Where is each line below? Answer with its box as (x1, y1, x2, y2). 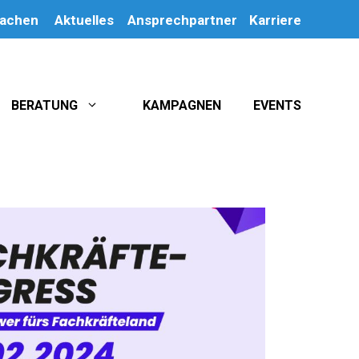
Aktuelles (54, 11, 114, 28)
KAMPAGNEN (143, 97, 221, 113)
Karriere (248, 11, 301, 28)
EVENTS (253, 97, 301, 113)
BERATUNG (11, 97, 78, 113)
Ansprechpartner (127, 11, 238, 28)
